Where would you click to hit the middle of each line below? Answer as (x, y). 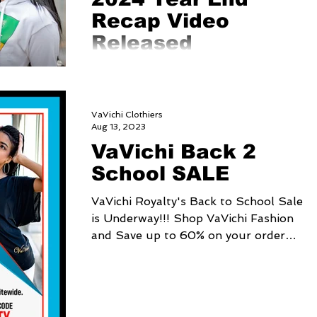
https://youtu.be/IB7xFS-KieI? (178, 71)
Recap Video (160, 21)
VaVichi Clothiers (127, 115)
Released (142, 43)
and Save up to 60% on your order (188, 236)
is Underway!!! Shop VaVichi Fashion (192, 219)
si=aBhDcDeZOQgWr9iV (161, 88)
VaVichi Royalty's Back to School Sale (197, 202)
